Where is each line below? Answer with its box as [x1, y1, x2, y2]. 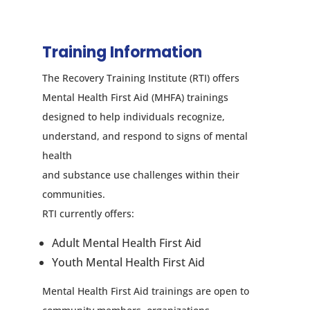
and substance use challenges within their [42, 168, 239, 181]
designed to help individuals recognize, [42, 110, 225, 123]
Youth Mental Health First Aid [51, 255, 205, 270]
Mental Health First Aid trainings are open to [42, 284, 249, 298]
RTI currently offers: [42, 207, 134, 220]
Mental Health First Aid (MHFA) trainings [42, 91, 228, 104]
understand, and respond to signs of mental [42, 129, 248, 143]
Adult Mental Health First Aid [51, 235, 201, 250]
